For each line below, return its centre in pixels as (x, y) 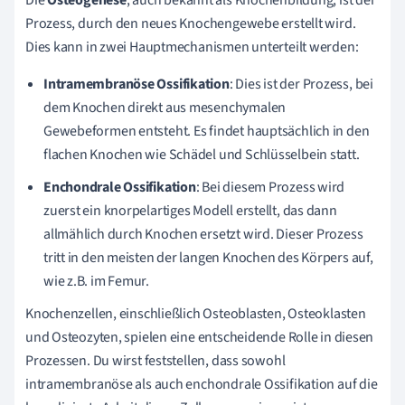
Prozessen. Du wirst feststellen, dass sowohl (155, 361)
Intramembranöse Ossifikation (137, 84)
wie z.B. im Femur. (97, 281)
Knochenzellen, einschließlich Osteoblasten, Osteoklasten (196, 314)
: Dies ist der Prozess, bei (301, 84)
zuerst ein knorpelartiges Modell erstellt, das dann (190, 211)
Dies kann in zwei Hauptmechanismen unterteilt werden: (192, 47)
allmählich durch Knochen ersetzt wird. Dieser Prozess (203, 234)
